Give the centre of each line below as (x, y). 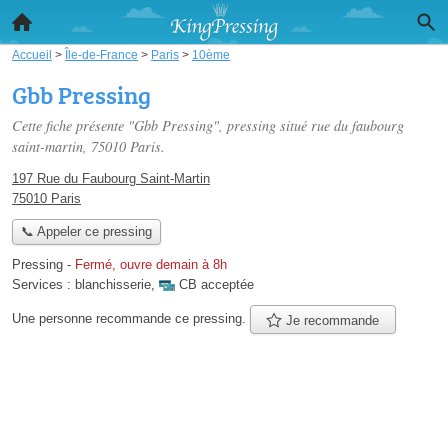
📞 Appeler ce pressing (86, 232)
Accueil (32, 54)
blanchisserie (113, 285)
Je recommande (331, 320)
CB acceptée (216, 285)
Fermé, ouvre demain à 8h (151, 265)
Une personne (54, 318)
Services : (43, 285)
